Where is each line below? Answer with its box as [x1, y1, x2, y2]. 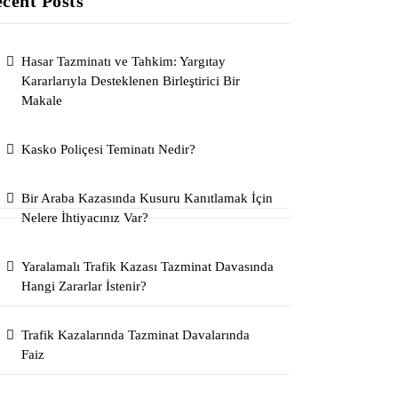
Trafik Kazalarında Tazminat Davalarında [21, 328, 251, 342]
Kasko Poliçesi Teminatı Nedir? [21, 142, 196, 156]
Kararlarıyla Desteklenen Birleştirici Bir [21, 74, 241, 88]
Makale [21, 93, 63, 107]
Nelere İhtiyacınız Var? [21, 211, 149, 225]
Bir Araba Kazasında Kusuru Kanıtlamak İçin [21, 191, 274, 205]
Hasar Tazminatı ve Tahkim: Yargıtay [21, 54, 227, 68]
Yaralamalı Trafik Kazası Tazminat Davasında [21, 259, 275, 274]
